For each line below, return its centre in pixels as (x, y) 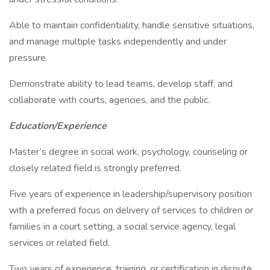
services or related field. (59, 243)
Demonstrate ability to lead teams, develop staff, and (121, 84)
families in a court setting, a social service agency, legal (122, 227)
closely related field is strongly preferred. (95, 168)
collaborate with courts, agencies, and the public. (109, 100)
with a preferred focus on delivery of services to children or (131, 210)
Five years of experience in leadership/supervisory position (130, 194)
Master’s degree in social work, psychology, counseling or (128, 152)
